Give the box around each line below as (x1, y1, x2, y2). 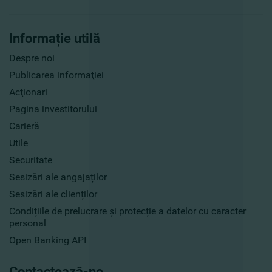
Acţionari (9, 86, 47, 98)
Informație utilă (9, 31, 100, 47)
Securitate (9, 154, 52, 166)
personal (9, 217, 46, 229)
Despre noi (9, 52, 55, 64)
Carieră (9, 120, 39, 132)
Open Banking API (9, 234, 86, 246)
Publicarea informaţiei (9, 69, 104, 81)
